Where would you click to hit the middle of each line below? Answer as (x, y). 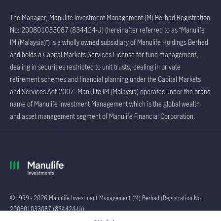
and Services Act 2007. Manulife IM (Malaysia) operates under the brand (110, 91)
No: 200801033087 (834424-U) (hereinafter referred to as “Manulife (107, 30)
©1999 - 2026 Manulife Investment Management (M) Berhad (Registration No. (106, 198)
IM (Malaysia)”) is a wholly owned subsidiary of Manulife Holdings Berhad (109, 42)
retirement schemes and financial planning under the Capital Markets (105, 79)
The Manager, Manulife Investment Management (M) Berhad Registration (110, 17)
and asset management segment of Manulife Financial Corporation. (103, 116)
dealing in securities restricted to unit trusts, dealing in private (95, 67)
